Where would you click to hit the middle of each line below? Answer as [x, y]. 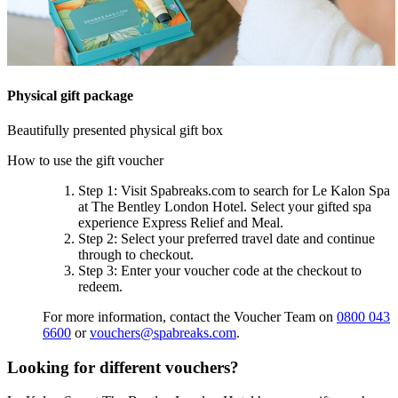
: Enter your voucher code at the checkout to [238, 271]
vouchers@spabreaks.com [163, 333]
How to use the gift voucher [87, 161]
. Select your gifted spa [307, 207]
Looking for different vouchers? [123, 367]
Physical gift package [70, 95]
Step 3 [96, 271]
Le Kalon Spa [351, 191]
